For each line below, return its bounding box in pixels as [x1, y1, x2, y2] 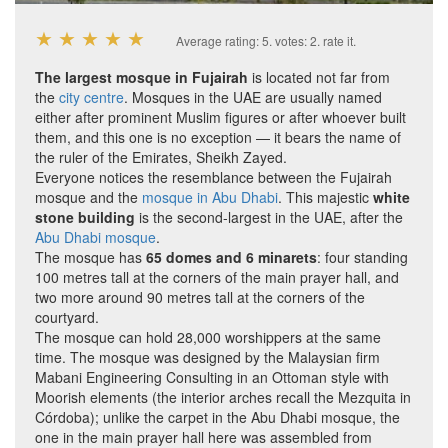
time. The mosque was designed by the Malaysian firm [35, 347, 380, 367]
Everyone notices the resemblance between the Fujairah [35, 167, 392, 187]
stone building [35, 207, 135, 227]
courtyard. [35, 307, 99, 327]
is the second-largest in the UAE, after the [135, 207, 403, 227]
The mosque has [35, 247, 146, 267]
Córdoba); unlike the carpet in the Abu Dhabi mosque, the [35, 407, 400, 427]
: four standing [317, 247, 408, 267]
